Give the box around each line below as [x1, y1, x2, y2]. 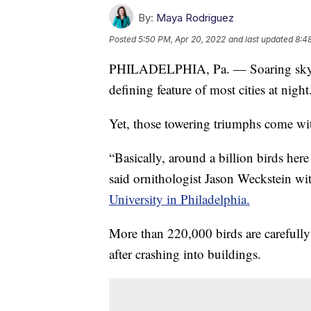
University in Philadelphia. [109, 190, 250, 208]
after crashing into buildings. [109, 244, 261, 262]
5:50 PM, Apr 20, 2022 [138, 33, 226, 44]
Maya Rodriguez [156, 10, 234, 24]
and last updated [228, 33, 293, 44]
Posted [109, 33, 138, 44]
